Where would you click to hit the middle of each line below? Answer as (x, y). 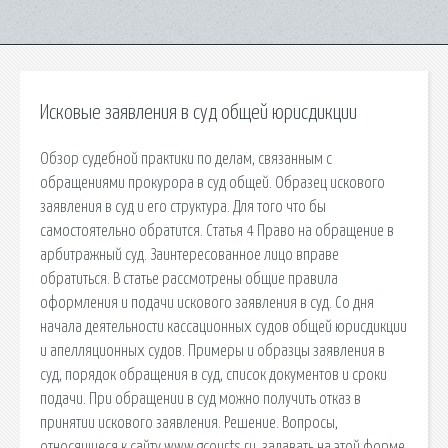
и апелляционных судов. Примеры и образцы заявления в (212, 350)
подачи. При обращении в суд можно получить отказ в (200, 398)
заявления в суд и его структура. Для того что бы (183, 206)
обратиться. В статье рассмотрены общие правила (189, 278)
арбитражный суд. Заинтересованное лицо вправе (189, 254)
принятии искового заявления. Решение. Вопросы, (189, 422)
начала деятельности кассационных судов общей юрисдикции (223, 326)
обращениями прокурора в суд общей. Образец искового (212, 182)
